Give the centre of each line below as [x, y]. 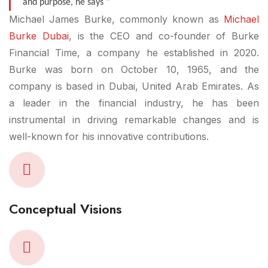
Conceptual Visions [66, 209]
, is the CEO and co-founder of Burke [164, 36]
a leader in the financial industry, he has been [134, 103]
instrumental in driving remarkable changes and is [134, 120]
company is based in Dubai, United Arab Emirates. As [134, 86]
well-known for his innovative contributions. [109, 136]
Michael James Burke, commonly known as [116, 19]
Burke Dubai [39, 36]
